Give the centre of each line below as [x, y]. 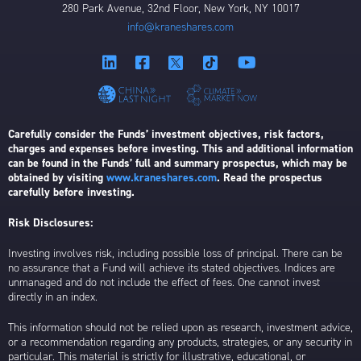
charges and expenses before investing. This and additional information [180, 149]
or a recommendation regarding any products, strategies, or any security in [180, 342]
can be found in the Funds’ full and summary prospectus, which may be [178, 164]
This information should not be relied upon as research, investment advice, [180, 328]
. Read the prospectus [270, 178]
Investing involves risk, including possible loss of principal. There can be [175, 254]
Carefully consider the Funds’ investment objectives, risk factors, [166, 135]
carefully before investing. [71, 193]
